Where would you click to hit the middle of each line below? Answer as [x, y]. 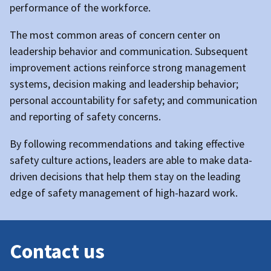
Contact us [57, 251]
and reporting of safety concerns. [85, 117]
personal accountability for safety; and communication [133, 100]
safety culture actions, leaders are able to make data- [131, 160]
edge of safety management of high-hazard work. [124, 193]
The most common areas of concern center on [115, 35]
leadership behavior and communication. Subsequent [129, 51]
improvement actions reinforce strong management [128, 68]
